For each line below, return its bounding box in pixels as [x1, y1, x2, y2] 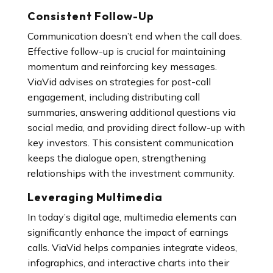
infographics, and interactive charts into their [27, 257, 229, 269]
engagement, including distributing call [27, 91, 200, 103]
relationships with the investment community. [27, 167, 235, 179]
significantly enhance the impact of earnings [27, 226, 229, 238]
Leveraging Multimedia [27, 190, 163, 204]
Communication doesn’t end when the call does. [27, 30, 242, 42]
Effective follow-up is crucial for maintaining [27, 45, 225, 57]
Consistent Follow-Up [27, 9, 154, 23]
